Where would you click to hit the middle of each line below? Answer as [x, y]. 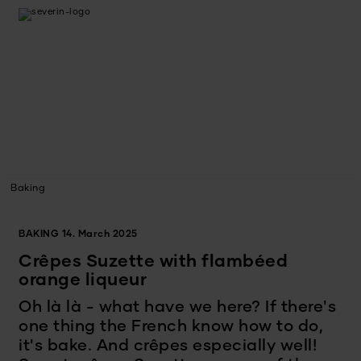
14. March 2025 [100, 234]
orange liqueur [83, 280]
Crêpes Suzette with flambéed [153, 262]
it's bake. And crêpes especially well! [168, 347]
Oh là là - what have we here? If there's [177, 308]
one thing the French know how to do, [171, 328]
